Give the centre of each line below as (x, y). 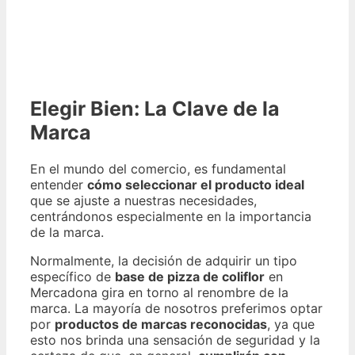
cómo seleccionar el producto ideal (196, 184)
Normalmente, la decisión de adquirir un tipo (164, 260)
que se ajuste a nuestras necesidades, (143, 200)
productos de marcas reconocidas (161, 324)
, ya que (291, 324)
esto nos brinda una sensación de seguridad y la (175, 340)
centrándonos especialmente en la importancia (171, 216)
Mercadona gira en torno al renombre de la (159, 292)
